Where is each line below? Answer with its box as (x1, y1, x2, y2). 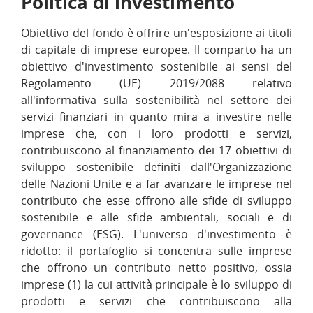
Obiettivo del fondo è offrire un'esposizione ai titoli (21, 25, 292, 41)
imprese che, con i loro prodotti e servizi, (21, 126, 292, 141)
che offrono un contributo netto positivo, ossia (21, 260, 292, 275)
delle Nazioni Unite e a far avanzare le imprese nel (21, 176, 292, 191)
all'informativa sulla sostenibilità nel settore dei (21, 92, 292, 108)
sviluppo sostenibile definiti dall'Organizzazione (21, 159, 292, 175)
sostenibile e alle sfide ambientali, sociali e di (21, 210, 292, 225)
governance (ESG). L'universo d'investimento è (21, 226, 292, 242)
